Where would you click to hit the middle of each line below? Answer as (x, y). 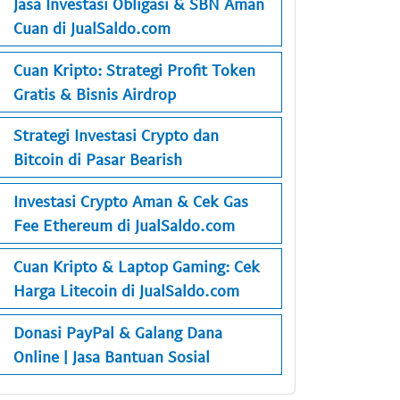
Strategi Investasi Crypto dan (116, 135)
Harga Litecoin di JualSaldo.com (126, 291)
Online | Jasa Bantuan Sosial (112, 356)
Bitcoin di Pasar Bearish (98, 159)
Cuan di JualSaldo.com (92, 28)
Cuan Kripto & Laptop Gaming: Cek (137, 267)
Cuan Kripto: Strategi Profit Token (134, 69)
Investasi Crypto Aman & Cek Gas (131, 200)
